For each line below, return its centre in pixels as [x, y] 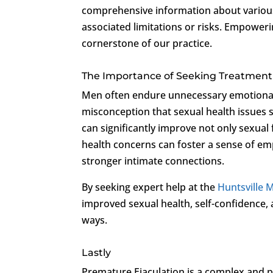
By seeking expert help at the [150, 187]
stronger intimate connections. [153, 161]
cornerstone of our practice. [147, 43]
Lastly [97, 252]
